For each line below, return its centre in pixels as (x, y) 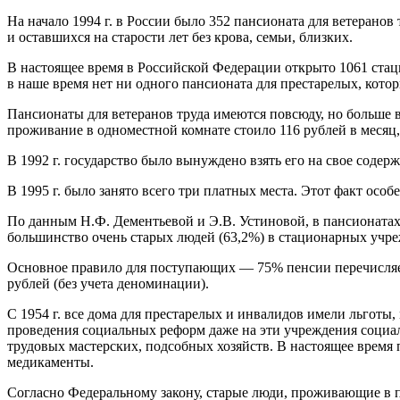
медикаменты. (50, 362)
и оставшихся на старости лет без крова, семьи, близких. (180, 37)
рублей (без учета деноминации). (108, 283)
